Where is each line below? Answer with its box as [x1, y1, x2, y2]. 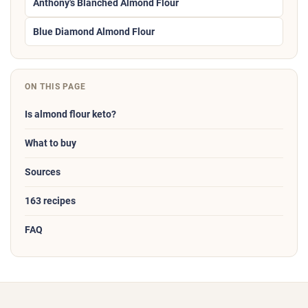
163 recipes [25, 195, 76, 208]
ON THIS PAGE [25, 82, 87, 92]
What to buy [25, 137, 76, 150]
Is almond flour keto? [25, 109, 116, 121]
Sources [25, 166, 60, 179]
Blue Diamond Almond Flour [33, 26, 155, 38]
